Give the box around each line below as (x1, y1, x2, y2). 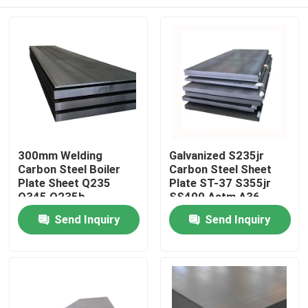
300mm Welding (18, 148, 103, 163)
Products (24, 253, 73, 267)
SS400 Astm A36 (168, 190, 260, 204)
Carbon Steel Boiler (18, 162, 121, 177)
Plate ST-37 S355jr (168, 176, 271, 190)
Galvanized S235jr (168, 148, 264, 163)
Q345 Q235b (18, 190, 86, 204)
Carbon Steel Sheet (168, 162, 272, 177)
